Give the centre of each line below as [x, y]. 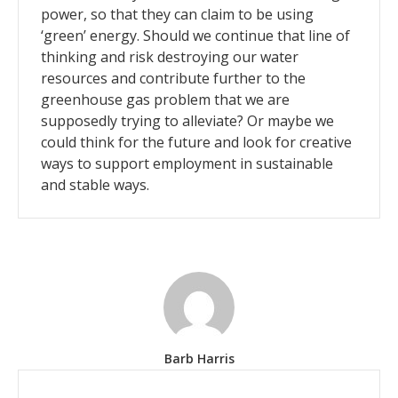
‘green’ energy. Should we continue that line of [195, 36]
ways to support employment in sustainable [187, 164]
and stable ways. [95, 185]
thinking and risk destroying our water [170, 57]
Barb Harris [199, 359]
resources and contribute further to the [173, 79]
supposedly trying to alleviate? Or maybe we [187, 121]
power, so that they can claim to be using [177, 15]
